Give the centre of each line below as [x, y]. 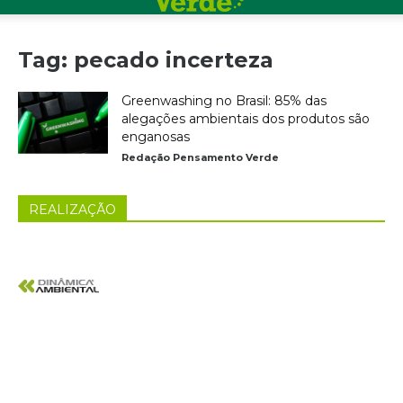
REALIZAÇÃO [72, 210]
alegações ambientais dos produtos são [246, 119]
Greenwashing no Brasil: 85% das [224, 101]
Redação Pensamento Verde [200, 157]
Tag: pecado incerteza [146, 60]
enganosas [156, 137]
